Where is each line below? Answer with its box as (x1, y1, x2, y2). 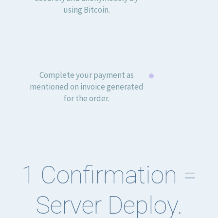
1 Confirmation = (21, 161, 197, 189)
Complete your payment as (39, 70, 134, 80)
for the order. (64, 93, 109, 104)
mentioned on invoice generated (30, 81, 144, 92)
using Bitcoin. (63, 4, 110, 15)
